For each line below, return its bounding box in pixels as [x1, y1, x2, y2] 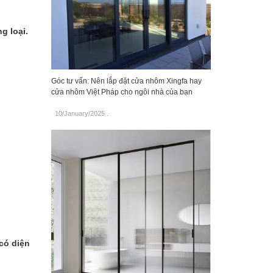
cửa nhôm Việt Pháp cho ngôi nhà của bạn [51, 88, 193, 97]
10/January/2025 [54, 110, 105, 118]
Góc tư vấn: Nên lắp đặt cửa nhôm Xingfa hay [51, 77, 202, 86]
